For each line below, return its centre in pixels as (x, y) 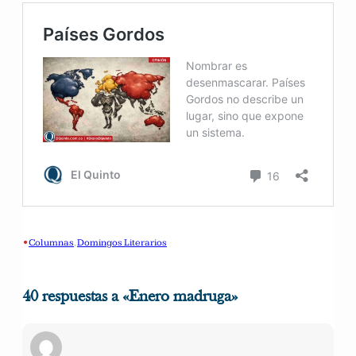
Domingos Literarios (122, 242)
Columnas (51, 242)
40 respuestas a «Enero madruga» (130, 297)
